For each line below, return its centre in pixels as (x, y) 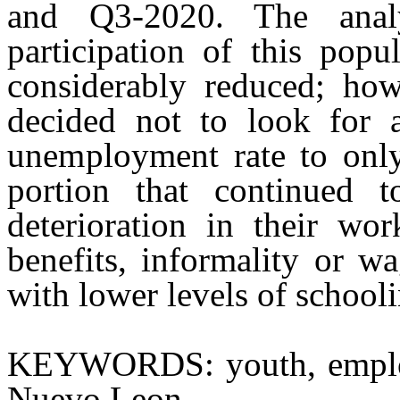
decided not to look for (199, 121)
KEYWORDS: (111, 364)
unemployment (121, 155)
